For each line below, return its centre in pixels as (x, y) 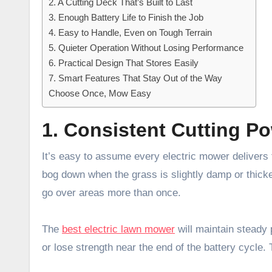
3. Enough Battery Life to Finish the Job (126, 17)
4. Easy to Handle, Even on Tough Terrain (130, 32)
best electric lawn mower (118, 229)
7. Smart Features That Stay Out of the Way (135, 78)
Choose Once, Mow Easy (100, 93)
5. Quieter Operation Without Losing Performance (146, 47)
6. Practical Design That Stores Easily (124, 63)
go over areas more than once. (111, 192)
